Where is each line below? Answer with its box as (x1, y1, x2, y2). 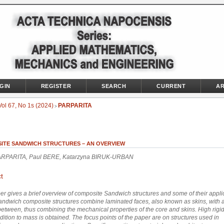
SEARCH (101, 83, 126, 89)
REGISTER (40, 83, 71, 89)
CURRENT (156, 83, 186, 89)
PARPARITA (58, 102, 92, 109)
